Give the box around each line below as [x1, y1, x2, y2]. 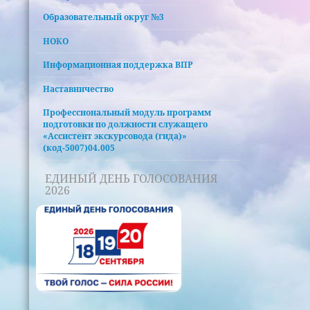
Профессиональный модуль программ [43, 107, 212, 119]
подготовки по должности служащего [43, 118, 208, 131]
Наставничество [43, 82, 114, 95]
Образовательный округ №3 [43, 11, 165, 24]
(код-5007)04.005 [43, 142, 116, 154]
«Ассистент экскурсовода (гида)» [43, 130, 188, 143]
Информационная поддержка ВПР [43, 59, 194, 71]
